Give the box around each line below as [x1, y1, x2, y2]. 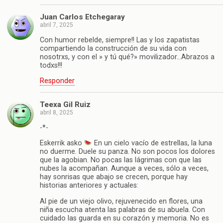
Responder [40, 76, 75, 85]
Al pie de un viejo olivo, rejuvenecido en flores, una [40, 197, 203, 206]
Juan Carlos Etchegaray [40, 12, 125, 22]
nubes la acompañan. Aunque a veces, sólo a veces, [40, 164, 209, 173]
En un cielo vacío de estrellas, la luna [92, 139, 213, 148]
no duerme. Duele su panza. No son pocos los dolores [40, 147, 215, 156]
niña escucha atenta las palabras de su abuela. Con [40, 205, 205, 214]
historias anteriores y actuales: [40, 181, 138, 190]
